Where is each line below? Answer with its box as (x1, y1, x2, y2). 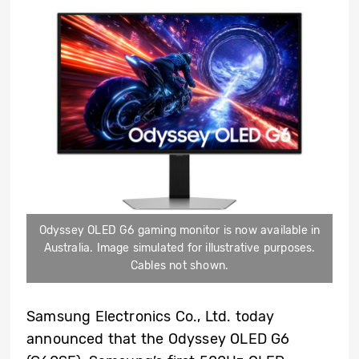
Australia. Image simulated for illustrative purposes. (43, 240, 316, 255)
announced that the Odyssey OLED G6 (26, 329, 290, 348)
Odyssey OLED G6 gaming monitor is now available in (38, 223, 321, 237)
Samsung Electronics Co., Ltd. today (26, 307, 275, 325)
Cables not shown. (130, 258, 229, 272)
